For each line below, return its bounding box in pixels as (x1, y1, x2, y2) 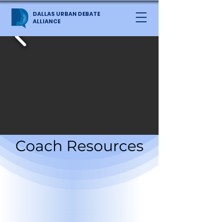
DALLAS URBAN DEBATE (33, 10, 100, 18)
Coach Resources (15, 137, 144, 155)
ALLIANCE (33, 17, 60, 25)
